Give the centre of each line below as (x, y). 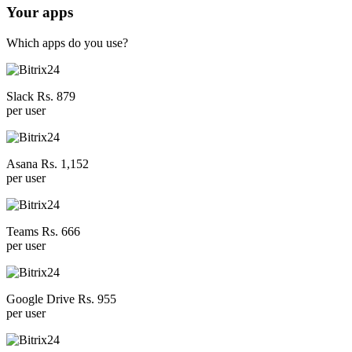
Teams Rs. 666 (43, 231)
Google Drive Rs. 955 (61, 299)
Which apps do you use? (67, 42)
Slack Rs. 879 (41, 96)
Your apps (40, 12)
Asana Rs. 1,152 (48, 163)
